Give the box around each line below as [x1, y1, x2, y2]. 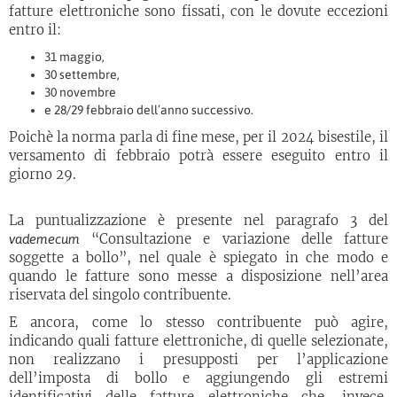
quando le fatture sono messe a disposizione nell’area [9, 268, 388, 284]
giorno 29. [9, 166, 76, 183]
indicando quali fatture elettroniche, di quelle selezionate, [9, 332, 388, 349]
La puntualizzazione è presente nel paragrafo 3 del [9, 212, 388, 229]
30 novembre [44, 85, 116, 99]
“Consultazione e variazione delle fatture [80, 230, 388, 247]
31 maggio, [44, 50, 105, 64]
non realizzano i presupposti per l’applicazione [9, 351, 388, 368]
